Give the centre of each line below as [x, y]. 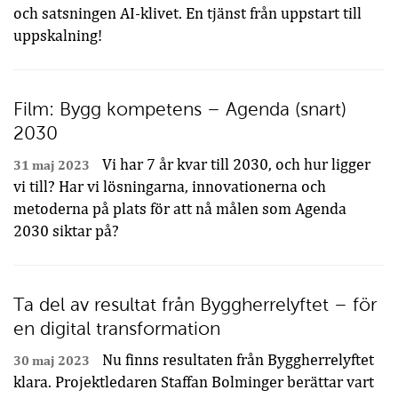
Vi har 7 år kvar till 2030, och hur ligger [235, 164]
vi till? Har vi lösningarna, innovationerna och [170, 187]
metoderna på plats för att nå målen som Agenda [180, 209]
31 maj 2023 [52, 165]
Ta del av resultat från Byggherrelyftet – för [195, 304]
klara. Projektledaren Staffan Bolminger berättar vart [194, 382]
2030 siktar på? [66, 231]
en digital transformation [117, 328]
